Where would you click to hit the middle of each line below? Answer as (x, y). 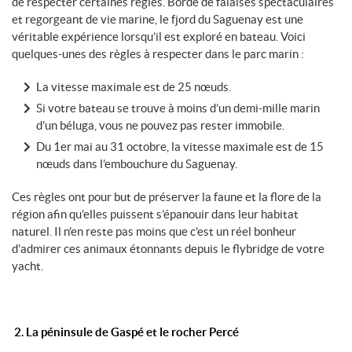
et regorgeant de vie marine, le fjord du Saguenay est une (158, 20)
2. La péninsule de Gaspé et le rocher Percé (125, 332)
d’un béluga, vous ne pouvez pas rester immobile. (160, 126)
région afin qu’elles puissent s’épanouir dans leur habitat (155, 214)
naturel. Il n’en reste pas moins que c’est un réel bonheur (154, 232)
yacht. (27, 266)
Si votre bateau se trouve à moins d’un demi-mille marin (178, 108)
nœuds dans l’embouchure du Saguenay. (137, 164)
